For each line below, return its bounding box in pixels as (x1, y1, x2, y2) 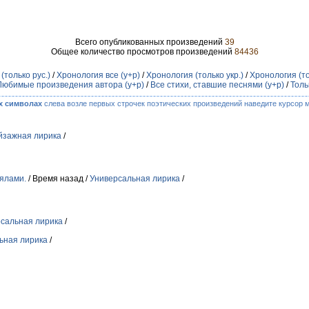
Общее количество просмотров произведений (50, 47, 235, 57)
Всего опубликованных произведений (74, 37, 225, 47)
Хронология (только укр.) (146, 70, 243, 80)
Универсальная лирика (90, 173, 180, 183)
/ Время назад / (26, 173, 90, 183)
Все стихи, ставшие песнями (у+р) (150, 80, 284, 90)
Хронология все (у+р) (57, 70, 140, 80)
